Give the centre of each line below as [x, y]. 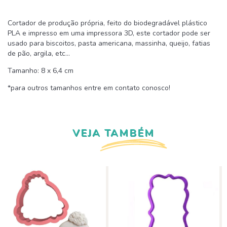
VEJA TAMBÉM [113, 133]
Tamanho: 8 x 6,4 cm [41, 70]
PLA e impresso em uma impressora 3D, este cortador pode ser [109, 33]
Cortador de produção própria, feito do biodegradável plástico [107, 23]
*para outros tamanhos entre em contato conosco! [89, 88]
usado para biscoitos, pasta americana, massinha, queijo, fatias [109, 43]
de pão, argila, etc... [39, 53]
